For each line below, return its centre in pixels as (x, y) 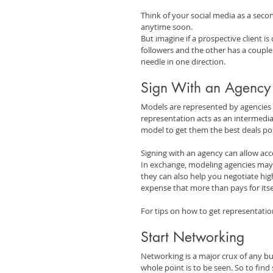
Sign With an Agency (206, 87)
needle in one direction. (183, 61)
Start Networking (193, 237)
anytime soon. (167, 27)
